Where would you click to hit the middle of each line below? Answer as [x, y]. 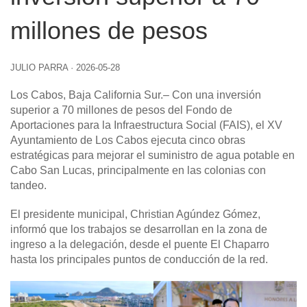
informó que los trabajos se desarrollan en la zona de [139, 229]
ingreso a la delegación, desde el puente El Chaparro [140, 244]
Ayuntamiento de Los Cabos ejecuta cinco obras [128, 140]
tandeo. [28, 185]
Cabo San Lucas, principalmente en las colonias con [138, 170]
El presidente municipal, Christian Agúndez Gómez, [135, 214]
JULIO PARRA [39, 67]
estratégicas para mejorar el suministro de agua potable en [152, 155]
